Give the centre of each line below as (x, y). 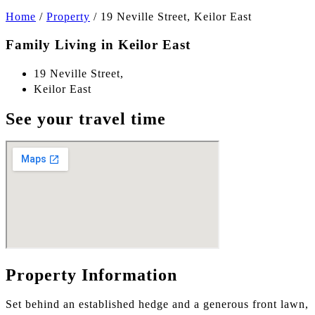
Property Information (91, 275)
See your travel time (86, 119)
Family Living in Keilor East (98, 45)
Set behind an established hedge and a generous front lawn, (157, 304)
